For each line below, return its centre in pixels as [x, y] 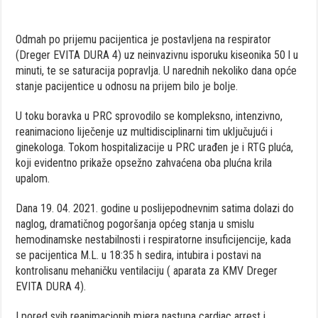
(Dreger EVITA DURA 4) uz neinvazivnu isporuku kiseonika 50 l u [157, 55]
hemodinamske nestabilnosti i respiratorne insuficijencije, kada [154, 239]
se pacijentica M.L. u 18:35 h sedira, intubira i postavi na [139, 255]
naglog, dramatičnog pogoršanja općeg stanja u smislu [135, 224]
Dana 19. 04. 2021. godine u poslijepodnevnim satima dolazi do [155, 208]
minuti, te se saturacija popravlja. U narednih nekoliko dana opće [157, 70]
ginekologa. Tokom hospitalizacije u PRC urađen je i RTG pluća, [155, 147]
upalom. [33, 178]
